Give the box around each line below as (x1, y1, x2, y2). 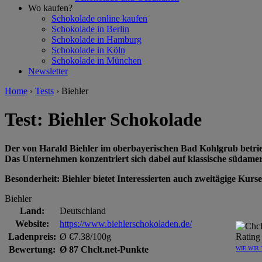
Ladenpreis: (8, 231, 56, 242)
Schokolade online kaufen (51, 13, 147, 23)
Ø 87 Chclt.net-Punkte (60, 244, 149, 254)
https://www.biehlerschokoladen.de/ (60, 218, 192, 229)
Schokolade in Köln (51, 45, 125, 55)
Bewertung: (8, 244, 56, 254)
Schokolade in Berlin (51, 24, 129, 34)
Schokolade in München (51, 56, 142, 65)
